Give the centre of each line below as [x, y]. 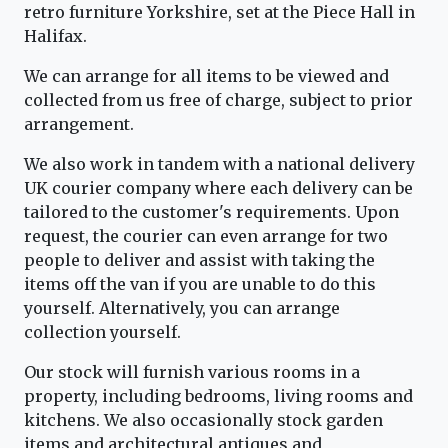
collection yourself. [102, 332]
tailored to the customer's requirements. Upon [211, 212]
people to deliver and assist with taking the [199, 260]
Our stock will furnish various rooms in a [192, 372]
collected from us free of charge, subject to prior [218, 100]
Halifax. [55, 36]
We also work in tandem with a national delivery [219, 164]
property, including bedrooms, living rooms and [218, 396]
